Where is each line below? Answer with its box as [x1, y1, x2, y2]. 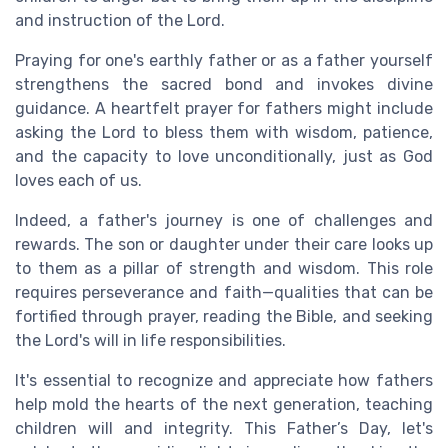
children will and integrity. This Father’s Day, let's [15, 418, 433, 438]
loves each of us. [15, 170, 142, 190]
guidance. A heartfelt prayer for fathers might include [15, 98, 433, 118]
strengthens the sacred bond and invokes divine [15, 74, 433, 94]
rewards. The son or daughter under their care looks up [15, 234, 433, 254]
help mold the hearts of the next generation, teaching [15, 394, 433, 414]
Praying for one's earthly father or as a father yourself [15, 50, 433, 70]
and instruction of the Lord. [15, 10, 225, 30]
